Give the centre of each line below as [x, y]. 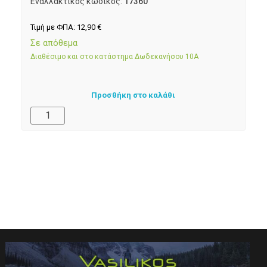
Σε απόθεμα [54, 43]
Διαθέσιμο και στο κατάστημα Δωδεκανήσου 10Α [114, 57]
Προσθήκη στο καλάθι [133, 95]
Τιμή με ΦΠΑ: [54, 27]
